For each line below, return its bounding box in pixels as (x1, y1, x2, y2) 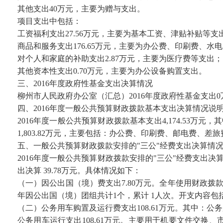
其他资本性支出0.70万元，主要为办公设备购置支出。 (17, 67, 207, 75)
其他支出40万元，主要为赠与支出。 (17, 4, 145, 13)
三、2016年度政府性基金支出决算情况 (17, 79, 153, 88)
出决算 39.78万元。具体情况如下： (17, 166, 141, 175)
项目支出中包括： (17, 17, 81, 25)
